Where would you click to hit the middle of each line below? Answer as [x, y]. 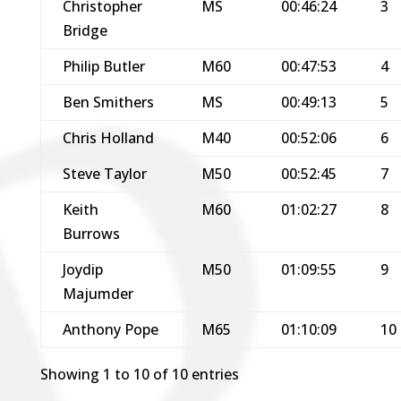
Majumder [98, 293]
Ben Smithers [108, 102]
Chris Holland [108, 137]
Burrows [91, 233]
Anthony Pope [110, 329]
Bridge [85, 30]
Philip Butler [103, 66]
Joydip [82, 269]
